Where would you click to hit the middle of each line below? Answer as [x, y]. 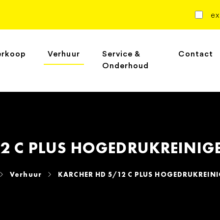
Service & [121, 54]
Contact [196, 54]
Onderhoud [125, 66]
